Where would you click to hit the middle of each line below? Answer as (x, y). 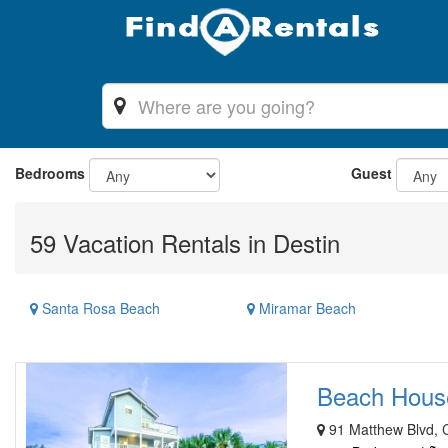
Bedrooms (50, 172)
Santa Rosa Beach (99, 308)
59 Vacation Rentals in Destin (185, 242)
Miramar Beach (305, 308)
